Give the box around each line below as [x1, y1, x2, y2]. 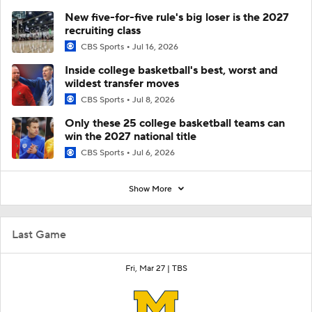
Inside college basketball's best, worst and [65, 63, 278, 78]
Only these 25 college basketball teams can [65, 116, 285, 131]
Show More [128, 183, 174, 194]
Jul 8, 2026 [132, 95, 175, 106]
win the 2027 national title [65, 130, 196, 144]
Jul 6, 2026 [132, 148, 175, 159]
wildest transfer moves [65, 77, 179, 91]
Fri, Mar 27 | [125, 263, 172, 274]
